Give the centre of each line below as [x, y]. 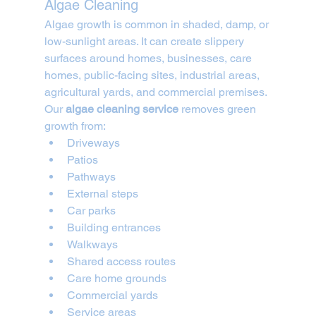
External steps [102, 194]
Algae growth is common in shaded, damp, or [158, 25]
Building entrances [114, 228]
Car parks [91, 211]
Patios [82, 160]
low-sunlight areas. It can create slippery [145, 42]
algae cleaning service [122, 109]
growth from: [75, 126]
